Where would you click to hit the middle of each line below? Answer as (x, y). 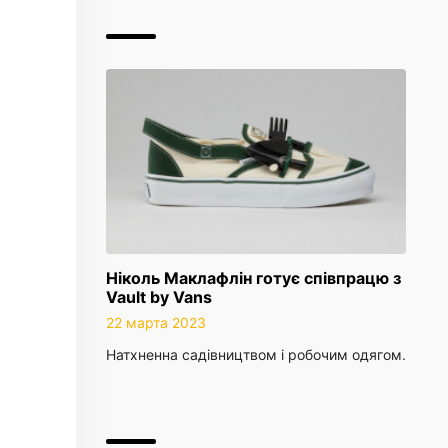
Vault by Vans (159, 297)
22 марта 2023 (156, 322)
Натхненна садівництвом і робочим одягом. (256, 354)
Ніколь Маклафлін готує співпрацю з (253, 278)
